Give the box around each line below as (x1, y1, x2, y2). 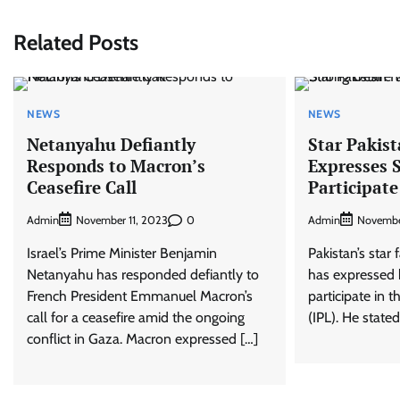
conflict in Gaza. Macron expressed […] (27, 330, 258, 348)
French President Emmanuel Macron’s (27, 287, 253, 305)
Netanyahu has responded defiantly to (27, 266, 259, 284)
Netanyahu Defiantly (27, 132, 196, 155)
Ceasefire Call (27, 175, 137, 198)
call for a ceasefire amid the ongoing (27, 309, 245, 327)
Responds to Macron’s (27, 154, 205, 177)
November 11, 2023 (76, 213, 168, 228)
